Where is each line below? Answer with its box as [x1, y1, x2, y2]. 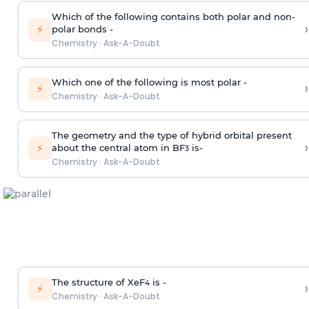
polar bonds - [51, 23, 113, 35]
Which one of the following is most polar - [51, 77, 247, 88]
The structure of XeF [51, 277, 145, 288]
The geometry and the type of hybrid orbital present [51, 130, 292, 141]
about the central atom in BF [51, 142, 185, 154]
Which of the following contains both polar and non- [51, 11, 295, 23]
